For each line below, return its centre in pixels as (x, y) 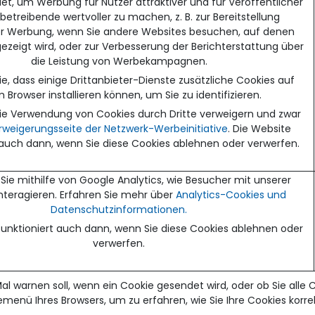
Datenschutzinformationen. (119, 209)
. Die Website (259, 128)
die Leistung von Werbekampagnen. (119, 61)
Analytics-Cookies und (231, 194)
